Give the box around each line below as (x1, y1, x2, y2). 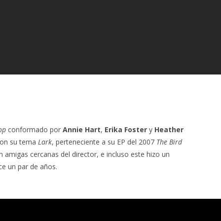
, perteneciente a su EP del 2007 (52, 137, 156, 147)
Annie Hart (63, 124, 101, 134)
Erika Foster (105, 124, 147, 134)
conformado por (6, 124, 63, 134)
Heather (154, 124, 184, 134)
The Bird (156, 137, 182, 147)
